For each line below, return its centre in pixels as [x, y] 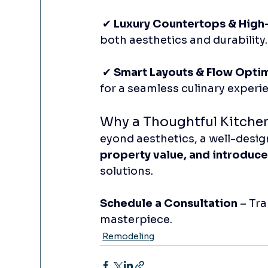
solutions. [127, 171]
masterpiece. [136, 219]
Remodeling [129, 236]
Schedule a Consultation [169, 203]
